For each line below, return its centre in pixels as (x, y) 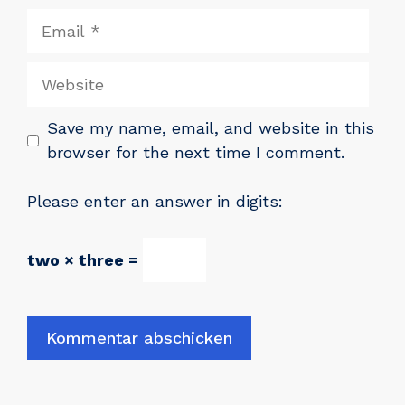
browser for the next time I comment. (196, 153)
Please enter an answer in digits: (155, 202)
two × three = (85, 260)
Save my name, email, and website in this (211, 128)
